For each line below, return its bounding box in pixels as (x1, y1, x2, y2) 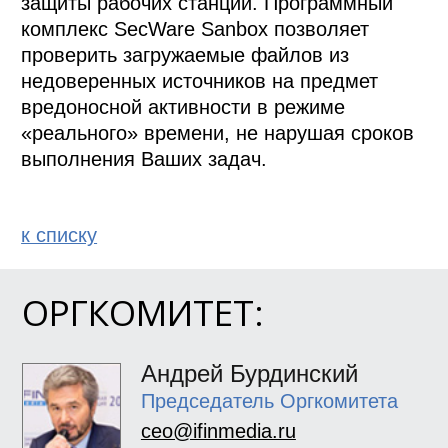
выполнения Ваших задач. (21, 148, 268, 171)
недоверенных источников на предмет (21, 70, 379, 93)
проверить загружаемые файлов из (21, 44, 350, 67)
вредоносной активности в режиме (21, 96, 346, 119)
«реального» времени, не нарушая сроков (21, 122, 415, 145)
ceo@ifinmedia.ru (140, 419, 296, 442)
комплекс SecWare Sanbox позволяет (21, 18, 370, 41)
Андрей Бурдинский (140, 360, 358, 387)
